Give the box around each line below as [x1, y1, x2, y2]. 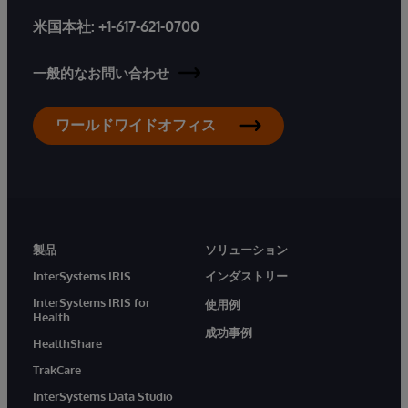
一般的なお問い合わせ [33, 64, 169, 82]
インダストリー [205, 268, 288, 283]
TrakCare [33, 362, 81, 377]
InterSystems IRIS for [33, 294, 150, 310]
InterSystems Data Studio [33, 388, 173, 403]
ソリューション [205, 241, 288, 257]
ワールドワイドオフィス [56, 115, 216, 134]
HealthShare [33, 335, 102, 351]
